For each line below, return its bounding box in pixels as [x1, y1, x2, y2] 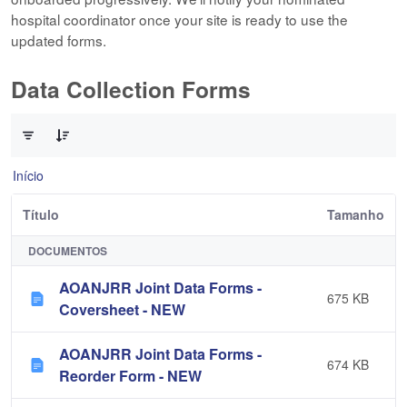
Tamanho [327, 205, 384, 223]
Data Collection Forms [11, 73, 251, 105]
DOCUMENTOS [28, 243, 107, 259]
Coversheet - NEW [59, 299, 185, 320]
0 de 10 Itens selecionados [17, 104, 172, 122]
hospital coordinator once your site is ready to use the [11, 9, 348, 29]
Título [23, 205, 59, 223]
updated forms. [11, 30, 106, 50]
